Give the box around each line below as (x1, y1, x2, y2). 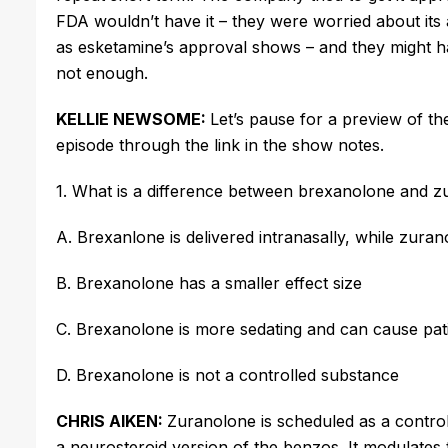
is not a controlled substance (174, 364, 399, 385)
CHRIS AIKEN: (56, 410, 167, 431)
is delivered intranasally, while (165, 226, 399, 247)
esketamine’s (78, 36, 174, 57)
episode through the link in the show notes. (56, 134, 389, 155)
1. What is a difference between (56, 180, 298, 201)
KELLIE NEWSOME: (56, 108, 210, 129)
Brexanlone (77, 226, 165, 247)
